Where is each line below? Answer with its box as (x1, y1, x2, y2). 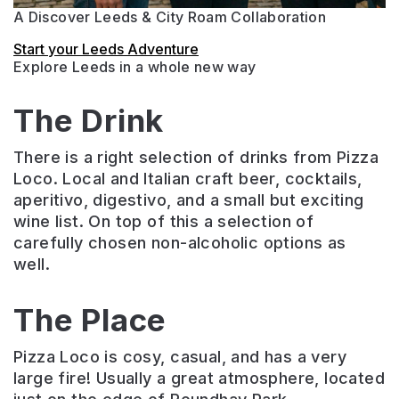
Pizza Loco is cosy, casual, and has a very (13, 346, 347, 366)
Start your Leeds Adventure (13, 39, 199, 58)
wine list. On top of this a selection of (13, 211, 314, 231)
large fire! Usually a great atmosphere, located (13, 368, 386, 387)
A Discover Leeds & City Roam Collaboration (13, 7, 327, 26)
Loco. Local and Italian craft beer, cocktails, (13, 168, 362, 188)
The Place (13, 300, 167, 338)
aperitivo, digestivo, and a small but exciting (13, 190, 364, 209)
